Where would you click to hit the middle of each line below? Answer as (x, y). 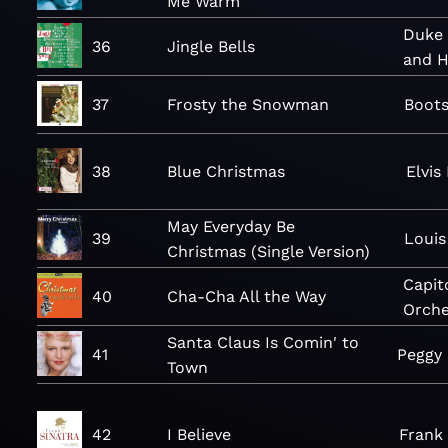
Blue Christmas (226, 171)
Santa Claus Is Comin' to (263, 342)
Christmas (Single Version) (268, 251)
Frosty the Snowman (248, 104)
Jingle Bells (211, 46)
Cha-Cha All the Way (246, 296)
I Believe (199, 434)
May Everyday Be (231, 226)
